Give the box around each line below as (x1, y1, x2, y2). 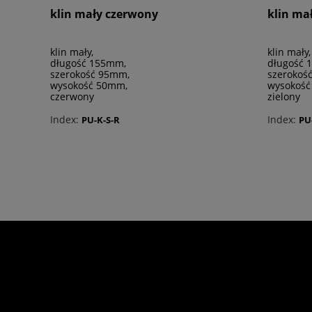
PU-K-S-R (81, 113, 120, 126)
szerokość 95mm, (50, 68, 130, 81)
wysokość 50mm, (50, 79, 127, 93)
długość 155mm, (50, 56, 126, 70)
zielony (267, 90, 300, 104)
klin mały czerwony (50, 6, 158, 22)
